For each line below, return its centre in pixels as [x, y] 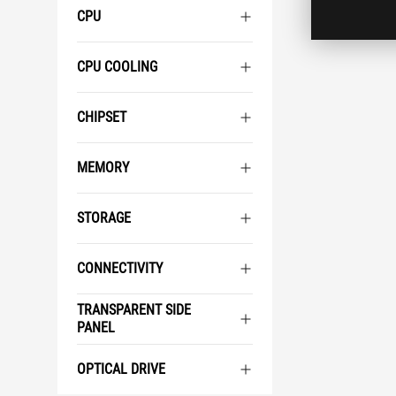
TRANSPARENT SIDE [134, 310]
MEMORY [103, 168]
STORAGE [104, 218]
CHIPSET [102, 117]
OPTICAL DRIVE [121, 369]
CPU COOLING [117, 67]
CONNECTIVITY [120, 268]
